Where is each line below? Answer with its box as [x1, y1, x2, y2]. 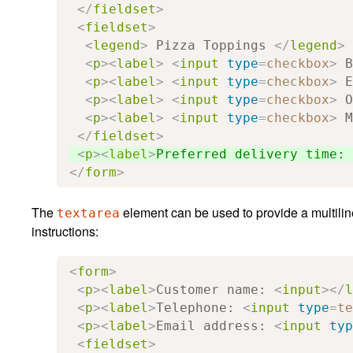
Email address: [156, 318, 274, 333]
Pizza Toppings [148, 37, 274, 53]
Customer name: [156, 281, 274, 297]
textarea [57, 205, 120, 221]
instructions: [32, 221, 98, 240]
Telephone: [156, 299, 243, 315]
